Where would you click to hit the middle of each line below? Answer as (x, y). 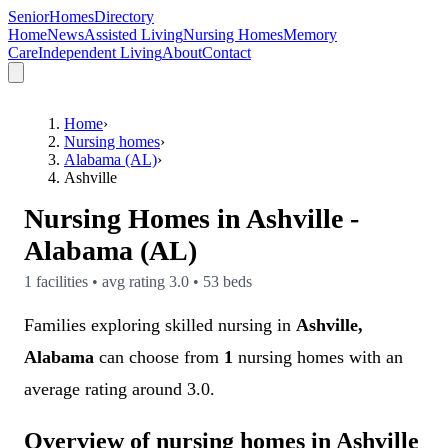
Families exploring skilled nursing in (160, 325)
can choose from (159, 357)
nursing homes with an (318, 357)
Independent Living (100, 52)
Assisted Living (133, 34)
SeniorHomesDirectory (81, 16)
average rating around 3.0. (119, 389)
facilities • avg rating (100, 281)
